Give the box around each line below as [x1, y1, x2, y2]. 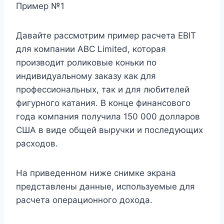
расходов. [16, 138, 58, 148]
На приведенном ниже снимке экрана [16, 167, 176, 178]
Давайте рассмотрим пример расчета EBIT [16, 30, 196, 40]
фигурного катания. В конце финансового [16, 97, 190, 108]
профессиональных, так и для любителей [16, 84, 189, 94]
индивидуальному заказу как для [16, 70, 156, 81]
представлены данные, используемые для [16, 181, 195, 191]
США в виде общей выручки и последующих [16, 124, 203, 135]
